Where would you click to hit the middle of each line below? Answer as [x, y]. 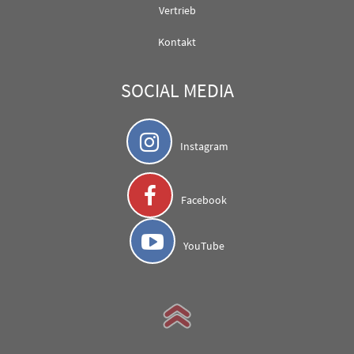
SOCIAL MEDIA [177, 90]
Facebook [204, 200]
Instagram [204, 146]
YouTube [204, 245]
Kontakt [177, 41]
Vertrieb [177, 10]
